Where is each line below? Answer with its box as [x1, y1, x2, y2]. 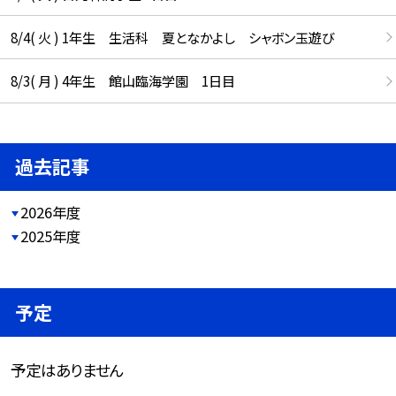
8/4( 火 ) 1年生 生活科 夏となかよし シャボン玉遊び [10, 27, 334, 47]
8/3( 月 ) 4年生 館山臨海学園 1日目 [10, 71, 235, 91]
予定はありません [10, 358, 124, 381]
